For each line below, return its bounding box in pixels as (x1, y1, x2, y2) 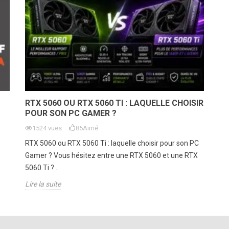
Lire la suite (25, 179, 61, 188)
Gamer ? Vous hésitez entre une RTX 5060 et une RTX (25, 151, 198, 159)
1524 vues (32, 124, 62, 132)
